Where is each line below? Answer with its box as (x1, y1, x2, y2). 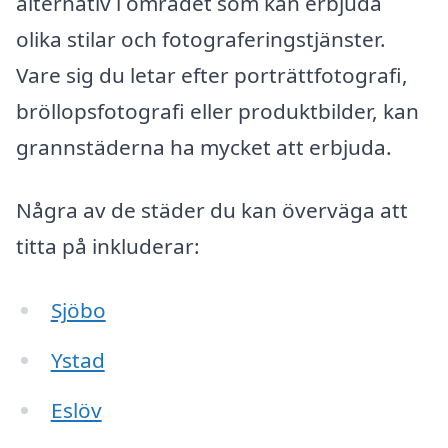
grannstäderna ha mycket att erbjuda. (16, 132, 392, 161)
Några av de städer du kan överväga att (16, 196, 408, 225)
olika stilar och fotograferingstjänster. (16, 24, 386, 53)
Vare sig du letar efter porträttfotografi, (16, 60, 408, 89)
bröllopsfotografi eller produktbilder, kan (16, 96, 419, 125)
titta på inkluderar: (16, 232, 200, 261)
